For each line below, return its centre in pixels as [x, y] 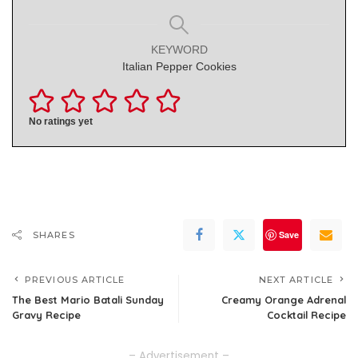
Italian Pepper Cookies [179, 67]
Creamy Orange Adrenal [284, 299]
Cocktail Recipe [306, 314]
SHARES [54, 235]
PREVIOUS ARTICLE [75, 279]
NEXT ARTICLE [296, 279]
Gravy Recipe [46, 314]
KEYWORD [179, 50]
